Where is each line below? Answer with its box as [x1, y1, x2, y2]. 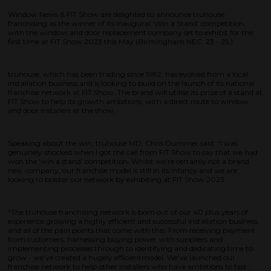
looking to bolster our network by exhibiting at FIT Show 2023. [8, 175, 226, 184]
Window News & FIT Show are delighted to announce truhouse [8, 10, 224, 19]
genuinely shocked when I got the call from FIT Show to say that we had [8, 148, 258, 157]
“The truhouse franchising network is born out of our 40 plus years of [8, 207, 248, 217]
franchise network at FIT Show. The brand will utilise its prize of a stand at [8, 88, 263, 97]
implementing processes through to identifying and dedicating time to [8, 244, 253, 253]
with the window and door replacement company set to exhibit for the [8, 28, 253, 38]
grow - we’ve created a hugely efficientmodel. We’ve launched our [8, 253, 235, 263]
